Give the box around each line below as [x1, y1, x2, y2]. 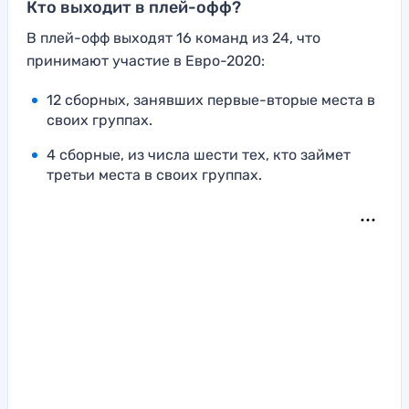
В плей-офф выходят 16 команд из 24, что [26, 29, 320, 47]
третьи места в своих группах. [47, 166, 262, 184]
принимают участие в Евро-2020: [26, 52, 265, 70]
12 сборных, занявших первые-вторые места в [47, 91, 375, 110]
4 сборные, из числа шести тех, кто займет [47, 146, 351, 164]
